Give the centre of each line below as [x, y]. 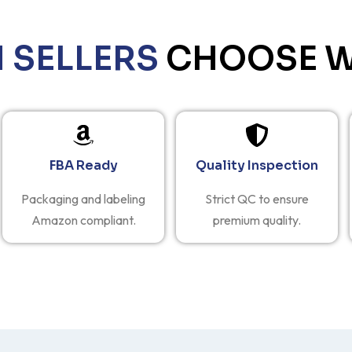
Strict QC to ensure [257, 198]
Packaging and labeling [84, 198]
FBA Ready [83, 165]
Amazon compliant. [83, 220]
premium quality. [257, 220]
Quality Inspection [257, 165]
